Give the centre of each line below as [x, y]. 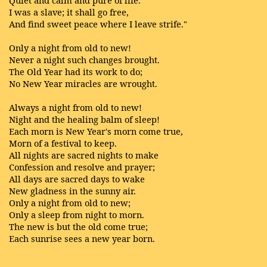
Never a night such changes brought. [84, 60]
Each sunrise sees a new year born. [82, 238]
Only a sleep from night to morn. [77, 215]
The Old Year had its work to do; [76, 72]
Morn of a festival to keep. [63, 143]
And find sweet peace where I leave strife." [98, 24]
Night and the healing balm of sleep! [84, 119]
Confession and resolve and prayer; [82, 167]
